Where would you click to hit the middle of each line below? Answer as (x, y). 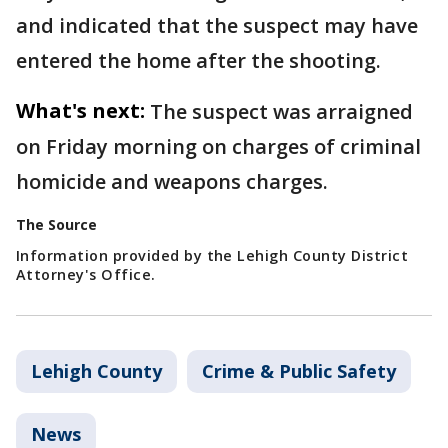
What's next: (80, 110)
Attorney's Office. (86, 274)
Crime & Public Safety (299, 371)
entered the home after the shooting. (198, 60)
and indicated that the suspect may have (217, 25)
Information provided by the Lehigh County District (212, 255)
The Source (56, 224)
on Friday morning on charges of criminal (218, 146)
